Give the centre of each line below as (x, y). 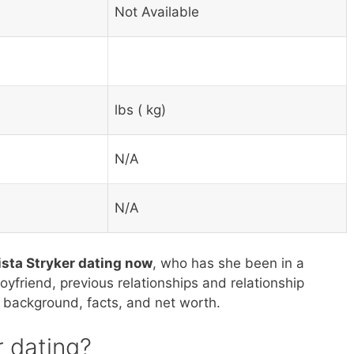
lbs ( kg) (140, 110)
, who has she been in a (228, 263)
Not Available (157, 12)
